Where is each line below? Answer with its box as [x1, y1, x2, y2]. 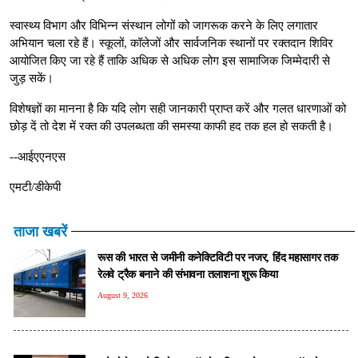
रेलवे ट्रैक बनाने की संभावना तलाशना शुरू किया [97, 267, 278, 280]
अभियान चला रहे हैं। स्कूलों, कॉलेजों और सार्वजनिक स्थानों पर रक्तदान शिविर [10, 36, 333, 50]
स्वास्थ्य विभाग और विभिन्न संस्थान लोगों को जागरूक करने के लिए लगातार [10, 18, 318, 32]
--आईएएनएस [10, 149, 66, 163]
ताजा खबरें [14, 223, 67, 240]
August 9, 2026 [97, 290, 148, 300]
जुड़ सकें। [10, 71, 54, 85]
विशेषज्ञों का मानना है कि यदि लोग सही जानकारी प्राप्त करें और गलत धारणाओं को [10, 101, 346, 115]
